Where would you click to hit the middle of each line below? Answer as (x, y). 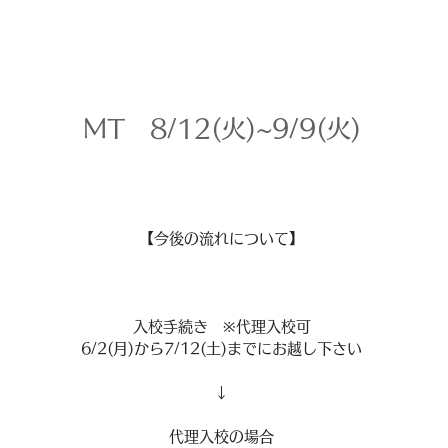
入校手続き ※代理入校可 (221, 326)
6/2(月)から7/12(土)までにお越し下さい (221, 348)
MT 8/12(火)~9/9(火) (221, 128)
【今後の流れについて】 (221, 238)
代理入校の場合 (221, 436)
